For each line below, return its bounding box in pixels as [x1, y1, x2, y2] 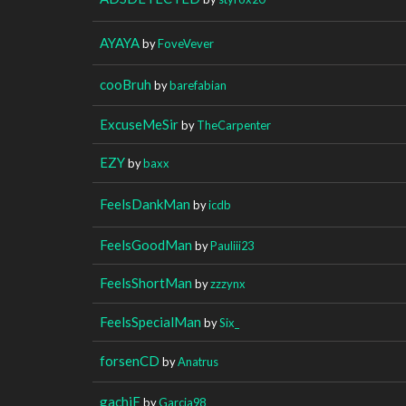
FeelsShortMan [100, 274, 192, 291]
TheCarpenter [197, 117, 271, 132]
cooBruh [100, 75, 151, 92]
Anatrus [178, 353, 218, 369]
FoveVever [158, 35, 214, 51]
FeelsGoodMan [100, 236, 192, 253]
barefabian [169, 77, 227, 92]
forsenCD [100, 352, 159, 369]
